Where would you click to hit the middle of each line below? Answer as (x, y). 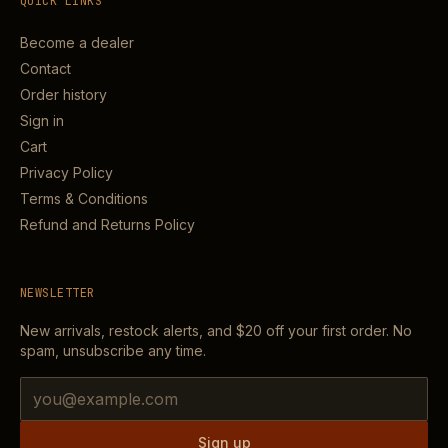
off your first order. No (337, 330)
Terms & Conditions (84, 198)
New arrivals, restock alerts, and (128, 330)
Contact (45, 68)
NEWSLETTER (57, 293)
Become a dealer (77, 42)
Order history (63, 94)
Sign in (42, 120)
